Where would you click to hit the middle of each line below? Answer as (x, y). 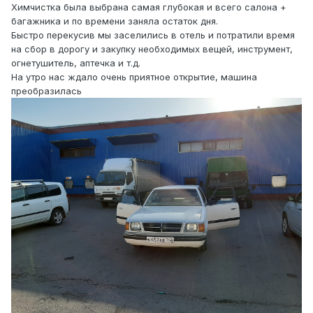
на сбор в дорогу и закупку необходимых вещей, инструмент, (152, 49)
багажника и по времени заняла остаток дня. (115, 21)
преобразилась (46, 90)
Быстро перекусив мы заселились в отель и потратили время (153, 35)
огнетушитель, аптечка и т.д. (76, 63)
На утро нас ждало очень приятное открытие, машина (134, 77)
